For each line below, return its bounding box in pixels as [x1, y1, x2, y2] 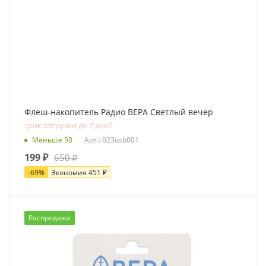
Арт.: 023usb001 [84, 134, 139, 145]
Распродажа [28, 213, 71, 223]
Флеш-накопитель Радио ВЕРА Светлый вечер [24, 106, 213, 118]
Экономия [51, 167, 87, 178]
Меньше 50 [32, 134, 72, 145]
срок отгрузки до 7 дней [24, 120, 113, 131]
